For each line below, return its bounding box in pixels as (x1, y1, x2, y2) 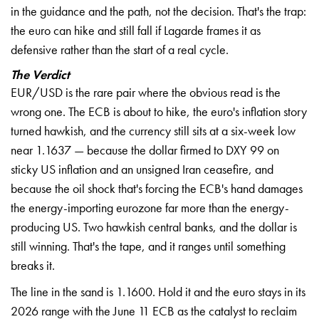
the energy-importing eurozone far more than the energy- (11, 199, 289, 216)
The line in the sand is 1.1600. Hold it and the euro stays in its (11, 283, 305, 300)
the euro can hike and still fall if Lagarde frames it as (11, 21, 261, 38)
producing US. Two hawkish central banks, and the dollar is (11, 218, 297, 235)
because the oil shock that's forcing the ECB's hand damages (11, 179, 303, 197)
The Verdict (11, 66, 70, 83)
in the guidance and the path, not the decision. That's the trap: (11, 2, 306, 19)
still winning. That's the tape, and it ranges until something (11, 237, 286, 254)
